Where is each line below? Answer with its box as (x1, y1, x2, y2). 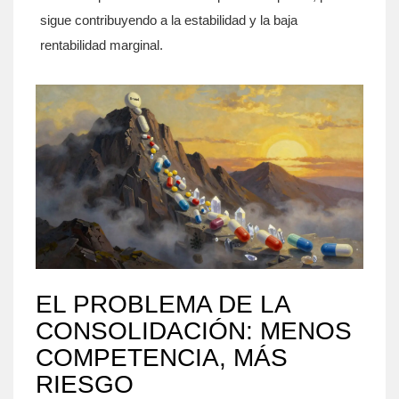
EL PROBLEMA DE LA (36, 290, 289, 318)
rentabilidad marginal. (40, 37, 163, 53)
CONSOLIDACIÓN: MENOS (36, 317, 352, 345)
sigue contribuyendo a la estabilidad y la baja (40, 12, 297, 28)
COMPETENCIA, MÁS (36, 344, 288, 371)
